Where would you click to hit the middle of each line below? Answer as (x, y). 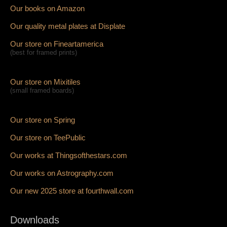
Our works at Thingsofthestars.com (69, 155)
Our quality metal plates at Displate (68, 26)
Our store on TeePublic (48, 137)
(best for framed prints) (44, 52)
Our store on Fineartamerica (57, 44)
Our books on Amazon (47, 8)
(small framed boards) (42, 90)
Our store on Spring (43, 120)
